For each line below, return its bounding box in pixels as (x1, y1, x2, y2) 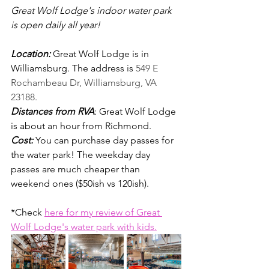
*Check (11, 207, 44, 218)
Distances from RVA (11, 106, 94, 117)
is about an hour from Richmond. (11, 120, 151, 131)
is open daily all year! (11, 19, 103, 31)
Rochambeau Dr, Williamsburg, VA (11, 77, 159, 88)
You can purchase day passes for (35, 134, 176, 146)
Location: (11, 48, 53, 59)
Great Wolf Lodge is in (53, 48, 151, 59)
